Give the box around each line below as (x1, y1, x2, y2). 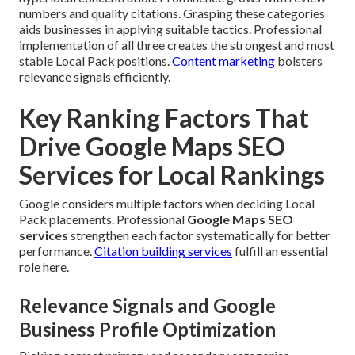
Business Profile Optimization (19, 318, 276, 342)
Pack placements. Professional (19, 212, 187, 227)
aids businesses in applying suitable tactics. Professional (19, 21, 322, 37)
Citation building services (94, 243, 232, 259)
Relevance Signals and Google (19, 294, 276, 318)
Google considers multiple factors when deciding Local (19, 196, 315, 212)
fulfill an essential (232, 243, 328, 259)
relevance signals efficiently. (19, 69, 170, 85)
